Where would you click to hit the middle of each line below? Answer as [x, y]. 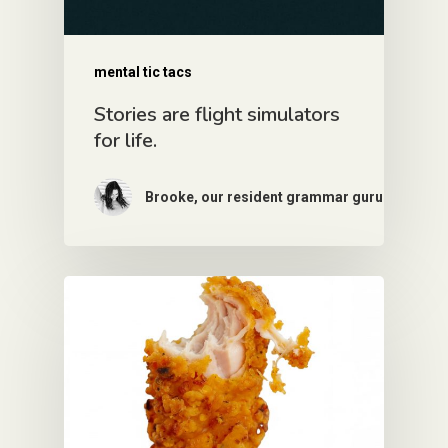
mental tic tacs [143, 71]
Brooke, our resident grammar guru [264, 196]
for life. [125, 140]
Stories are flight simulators [217, 114]
